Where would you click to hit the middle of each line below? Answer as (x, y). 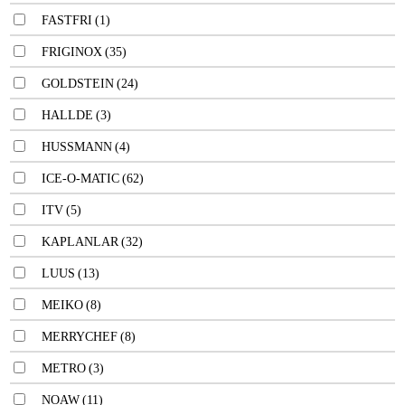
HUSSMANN (77, 146)
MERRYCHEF (80, 336)
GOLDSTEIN (78, 83)
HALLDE (67, 115)
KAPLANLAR (80, 241)
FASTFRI (67, 20)
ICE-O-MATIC (80, 178)
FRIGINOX (72, 52)
